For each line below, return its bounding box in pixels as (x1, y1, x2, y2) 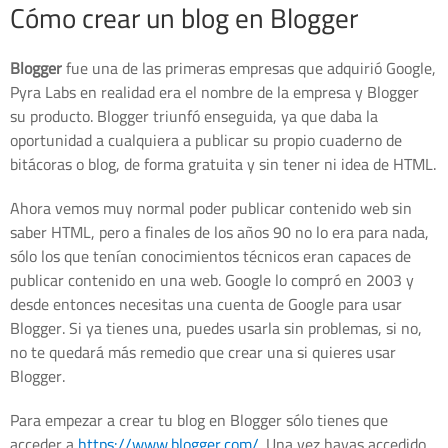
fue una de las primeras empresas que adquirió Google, (62, 52, 436, 83)
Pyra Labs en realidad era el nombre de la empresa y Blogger (10, 76, 419, 107)
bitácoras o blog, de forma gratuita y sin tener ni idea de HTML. (10, 148, 436, 179)
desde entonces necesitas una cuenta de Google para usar (10, 288, 402, 319)
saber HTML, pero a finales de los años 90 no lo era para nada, (10, 216, 429, 247)
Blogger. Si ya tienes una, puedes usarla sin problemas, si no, (10, 312, 422, 343)
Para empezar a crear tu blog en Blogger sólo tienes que (10, 404, 388, 435)
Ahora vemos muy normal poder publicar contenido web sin (10, 192, 412, 223)
